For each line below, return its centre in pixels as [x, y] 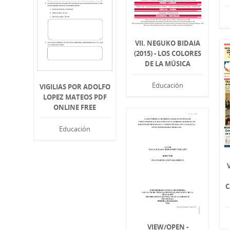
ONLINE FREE [75, 108]
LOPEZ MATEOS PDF [75, 97]
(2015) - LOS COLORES [168, 53]
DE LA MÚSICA [168, 63]
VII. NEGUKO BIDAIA [168, 43]
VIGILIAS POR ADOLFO [75, 87]
